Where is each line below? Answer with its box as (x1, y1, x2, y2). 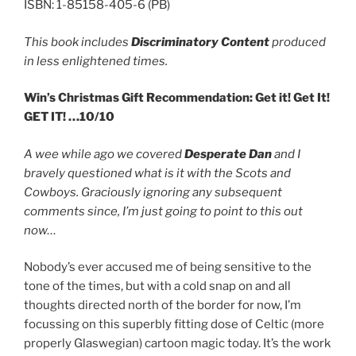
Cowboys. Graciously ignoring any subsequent (24, 184, 282, 199)
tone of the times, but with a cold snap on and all (24, 279, 291, 294)
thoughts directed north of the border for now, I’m (24, 298, 301, 313)
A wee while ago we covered (24, 146, 184, 161)
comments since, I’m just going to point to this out (24, 203, 303, 219)
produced (269, 34, 326, 49)
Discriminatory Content (131, 34, 269, 49)
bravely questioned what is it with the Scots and (24, 165, 291, 180)
